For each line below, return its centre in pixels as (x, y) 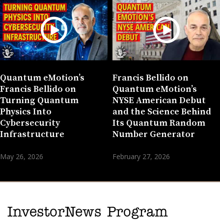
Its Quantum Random (159, 123)
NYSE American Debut (159, 100)
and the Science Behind (162, 111)
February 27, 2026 (141, 156)
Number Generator (154, 134)
